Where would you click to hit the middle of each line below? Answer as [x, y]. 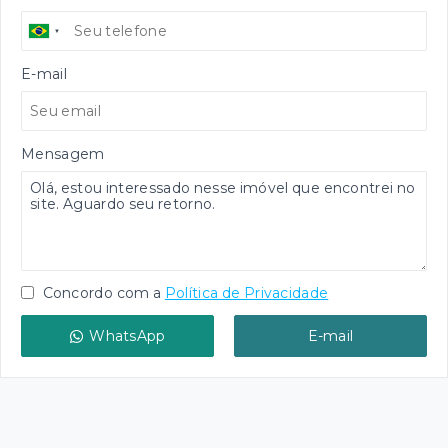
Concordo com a [100, 293]
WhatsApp [127, 336]
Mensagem [63, 154]
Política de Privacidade [246, 293]
